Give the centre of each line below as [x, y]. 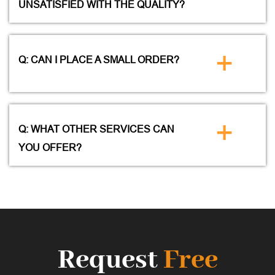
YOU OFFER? [50, 147]
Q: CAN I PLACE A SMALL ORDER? [99, 60]
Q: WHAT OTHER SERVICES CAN [96, 129]
